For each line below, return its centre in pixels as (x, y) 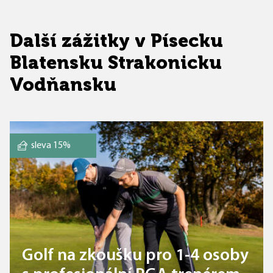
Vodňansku (63, 85)
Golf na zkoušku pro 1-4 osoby (135, 256)
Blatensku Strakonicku (116, 63)
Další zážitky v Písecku (116, 41)
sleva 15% (51, 146)
